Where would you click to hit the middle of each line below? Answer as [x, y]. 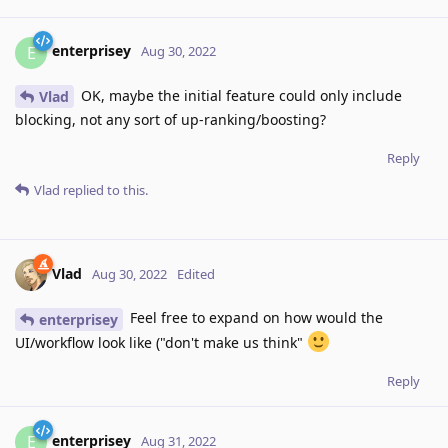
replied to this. [104, 190]
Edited [196, 274]
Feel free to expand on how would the [254, 318]
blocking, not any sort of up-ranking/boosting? [170, 120]
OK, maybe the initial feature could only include [239, 95]
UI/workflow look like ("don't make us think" [161, 343]
